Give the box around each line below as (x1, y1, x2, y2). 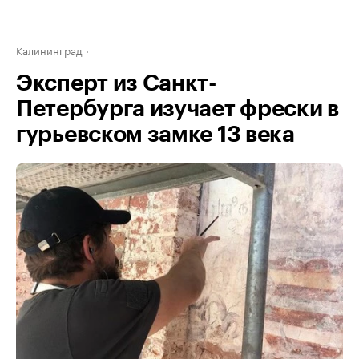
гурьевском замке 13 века (16, 123, 295, 146)
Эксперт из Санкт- (16, 72, 217, 95)
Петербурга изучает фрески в (16, 98, 339, 120)
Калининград (16, 42, 83, 58)
